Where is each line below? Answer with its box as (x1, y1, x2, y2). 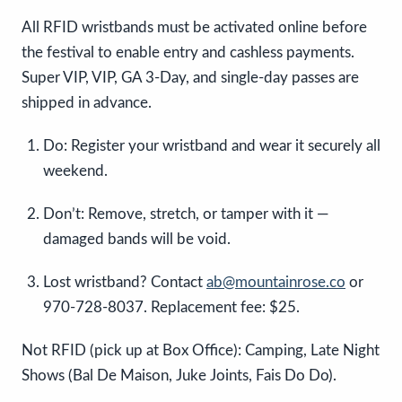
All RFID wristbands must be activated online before (22, 20, 367, 36)
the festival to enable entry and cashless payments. (22, 45, 354, 61)
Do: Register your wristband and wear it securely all (43, 138, 380, 154)
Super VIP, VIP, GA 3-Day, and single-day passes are (22, 70, 359, 86)
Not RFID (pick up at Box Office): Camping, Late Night (22, 343, 380, 359)
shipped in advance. (22, 95, 152, 111)
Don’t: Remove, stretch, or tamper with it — (43, 206, 328, 223)
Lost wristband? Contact (43, 275, 206, 291)
